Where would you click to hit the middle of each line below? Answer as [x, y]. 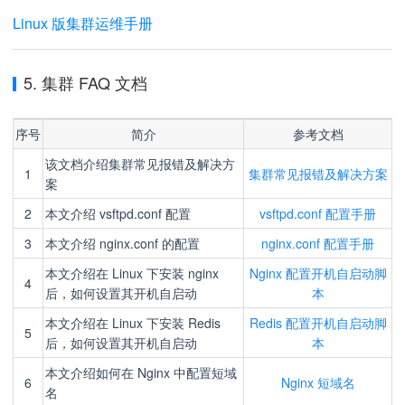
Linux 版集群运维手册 [83, 23]
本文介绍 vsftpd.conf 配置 [118, 213]
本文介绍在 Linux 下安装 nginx [132, 273]
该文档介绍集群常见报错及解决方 [140, 164]
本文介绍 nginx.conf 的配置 [122, 243]
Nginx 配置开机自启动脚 [318, 273]
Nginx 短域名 [318, 382]
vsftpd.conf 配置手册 [318, 213]
